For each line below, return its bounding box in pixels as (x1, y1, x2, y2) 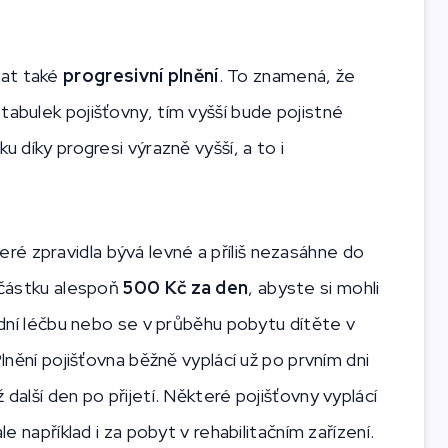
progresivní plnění (63, 64, 219, 88)
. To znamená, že (218, 64, 356, 88)
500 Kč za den (123, 276, 249, 300)
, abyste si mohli (248, 276, 380, 300)
